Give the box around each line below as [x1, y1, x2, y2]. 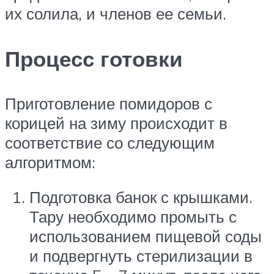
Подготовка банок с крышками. [29, 187, 253, 207]
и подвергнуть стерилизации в [29, 246, 253, 266]
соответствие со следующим [5, 132, 215, 152]
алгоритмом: [5, 152, 95, 172]
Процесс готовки [5, 45, 183, 72]
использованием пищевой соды [29, 226, 262, 246]
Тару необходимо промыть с [29, 207, 237, 227]
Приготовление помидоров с [5, 93, 212, 113]
